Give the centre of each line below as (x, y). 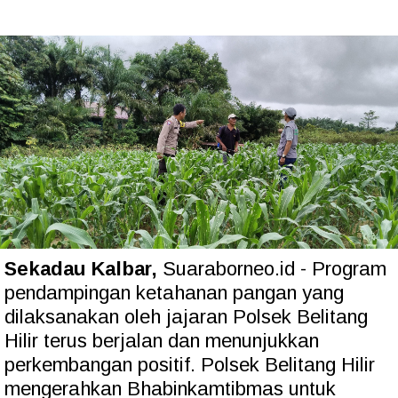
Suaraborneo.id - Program (272, 269)
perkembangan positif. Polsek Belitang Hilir (190, 365)
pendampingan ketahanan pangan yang (174, 293)
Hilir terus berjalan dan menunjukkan (162, 341)
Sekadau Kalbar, (81, 269)
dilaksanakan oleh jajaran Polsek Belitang (186, 317)
